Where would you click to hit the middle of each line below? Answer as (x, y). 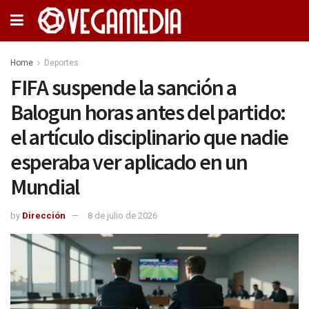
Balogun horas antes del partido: (148, 112)
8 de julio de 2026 (122, 215)
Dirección (44, 215)
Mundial (45, 187)
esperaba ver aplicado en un (129, 162)
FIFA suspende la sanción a (123, 88)
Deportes (61, 63)
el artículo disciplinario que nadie (150, 137)
